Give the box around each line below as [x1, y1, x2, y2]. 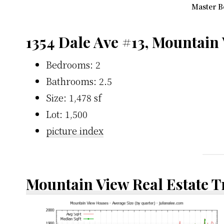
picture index [46, 123, 103, 137]
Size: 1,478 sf [46, 90, 101, 104]
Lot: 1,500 [46, 107, 87, 120]
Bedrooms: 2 [46, 57, 100, 71]
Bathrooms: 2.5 [46, 74, 112, 87]
